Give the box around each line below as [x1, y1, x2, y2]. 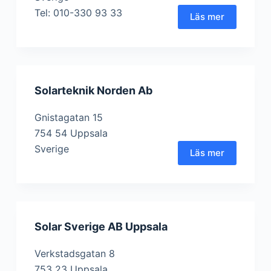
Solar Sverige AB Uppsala [34, 220, 168, 233]
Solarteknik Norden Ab [34, 84, 152, 97]
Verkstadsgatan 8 [34, 247, 115, 260]
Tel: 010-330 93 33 [34, 7, 122, 19]
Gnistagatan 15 [34, 111, 103, 123]
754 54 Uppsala [34, 127, 108, 139]
